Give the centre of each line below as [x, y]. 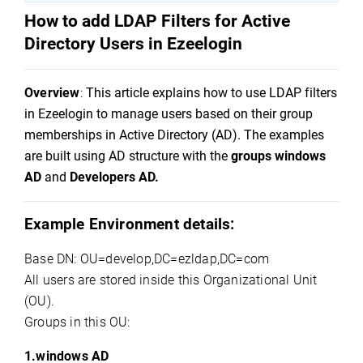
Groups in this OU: [77, 322]
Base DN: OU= [65, 259]
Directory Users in [96, 43]
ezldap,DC [207, 259]
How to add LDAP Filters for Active [157, 21]
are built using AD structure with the [128, 156]
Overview [52, 93]
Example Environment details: [130, 224]
